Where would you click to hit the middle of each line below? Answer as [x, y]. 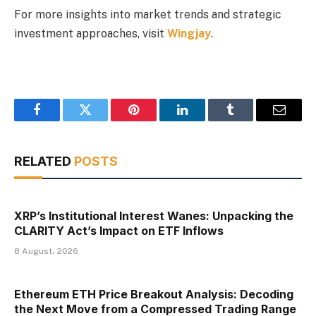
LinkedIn [204, 120]
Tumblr [248, 120]
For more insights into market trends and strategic [148, 14]
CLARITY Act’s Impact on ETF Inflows [119, 231]
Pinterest [155, 120]
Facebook [60, 120]
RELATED [44, 162]
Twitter [103, 120]
